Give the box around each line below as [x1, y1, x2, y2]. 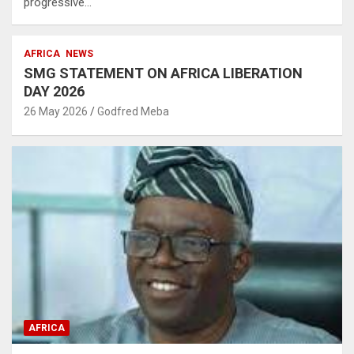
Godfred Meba [97, 104, 169, 118]
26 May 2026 [24, 104, 88, 118]
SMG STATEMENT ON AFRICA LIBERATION [24, 64, 303, 81]
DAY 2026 [24, 82, 85, 100]
